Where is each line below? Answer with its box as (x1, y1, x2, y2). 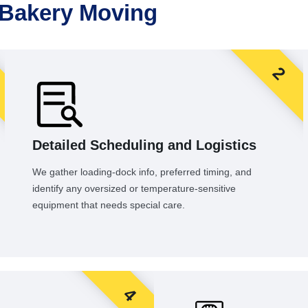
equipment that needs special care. (32, 199, 186, 211)
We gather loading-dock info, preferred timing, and (32, 166, 252, 178)
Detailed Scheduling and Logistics (32, 137, 257, 153)
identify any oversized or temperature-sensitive (32, 183, 236, 195)
